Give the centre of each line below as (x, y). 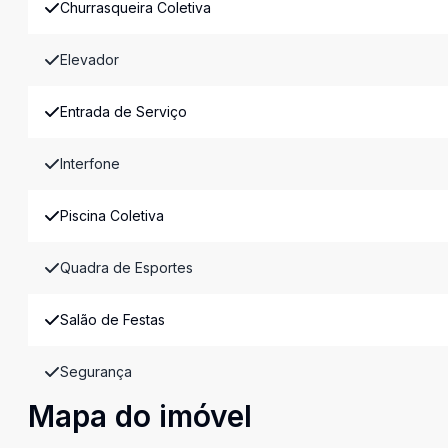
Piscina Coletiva (112, 215)
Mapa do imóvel (140, 416)
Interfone (90, 163)
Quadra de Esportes (126, 267)
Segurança (96, 371)
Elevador (89, 59)
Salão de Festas (112, 319)
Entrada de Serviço (123, 111)
